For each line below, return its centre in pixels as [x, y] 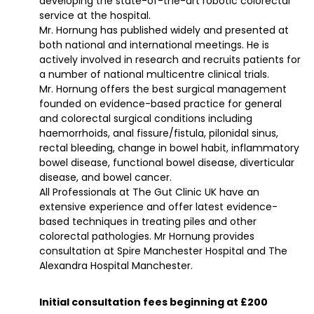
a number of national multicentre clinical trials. [154, 74]
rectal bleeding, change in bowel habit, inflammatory [169, 148]
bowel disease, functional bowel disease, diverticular [167, 162]
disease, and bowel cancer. [105, 177]
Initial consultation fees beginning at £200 [153, 302]
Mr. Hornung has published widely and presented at [164, 30]
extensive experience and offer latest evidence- [158, 206]
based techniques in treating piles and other [148, 221]
